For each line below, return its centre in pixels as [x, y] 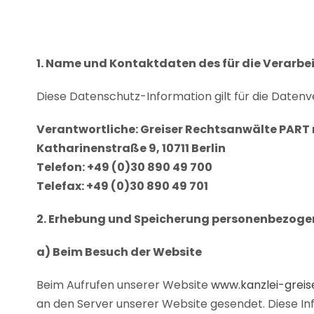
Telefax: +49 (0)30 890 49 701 [122, 186]
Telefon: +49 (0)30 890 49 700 [124, 167]
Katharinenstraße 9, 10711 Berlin [131, 148]
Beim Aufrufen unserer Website [124, 285]
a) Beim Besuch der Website [119, 252]
